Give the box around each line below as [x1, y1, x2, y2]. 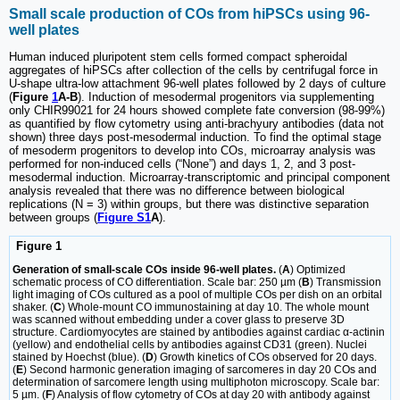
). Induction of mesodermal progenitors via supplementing [78, 90, 374, 104]
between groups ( [9, 211, 97, 224]
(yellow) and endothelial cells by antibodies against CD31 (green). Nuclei [12, 338, 367, 352]
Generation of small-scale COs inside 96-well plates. [12, 263, 276, 277]
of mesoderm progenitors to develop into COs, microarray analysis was [9, 144, 376, 157]
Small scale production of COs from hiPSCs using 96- [9, 5, 370, 21]
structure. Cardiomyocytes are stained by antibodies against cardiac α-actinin [12, 326, 385, 339]
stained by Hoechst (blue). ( [12, 351, 146, 364]
